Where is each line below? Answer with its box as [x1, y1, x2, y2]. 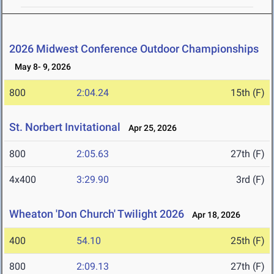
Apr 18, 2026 [187, 210, 240, 220]
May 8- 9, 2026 [9, 62, 71, 72]
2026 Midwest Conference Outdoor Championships [9, 42, 259, 56]
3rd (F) [236, 174, 265, 186]
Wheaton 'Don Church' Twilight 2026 [9, 207, 184, 221]
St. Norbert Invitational [9, 120, 120, 134]
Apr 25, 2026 [123, 123, 177, 133]
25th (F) [231, 235, 265, 247]
